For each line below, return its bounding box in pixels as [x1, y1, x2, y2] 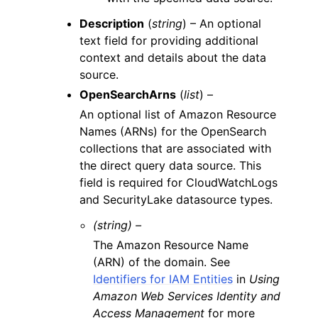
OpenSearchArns [79, 87, 176, 102]
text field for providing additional [79, 33, 258, 48]
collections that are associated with [79, 141, 271, 155]
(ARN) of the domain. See [93, 254, 231, 269]
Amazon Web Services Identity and [93, 288, 281, 303]
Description [79, 16, 144, 31]
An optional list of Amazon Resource [79, 106, 276, 121]
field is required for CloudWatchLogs [79, 175, 278, 190]
